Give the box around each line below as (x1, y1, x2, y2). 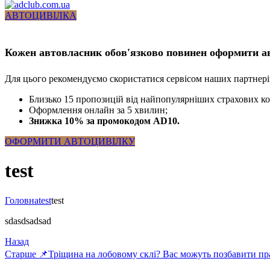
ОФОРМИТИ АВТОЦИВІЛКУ (5, 136, 135, 146)
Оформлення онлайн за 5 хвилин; (29, 104, 168, 115)
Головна (5, 195, 39, 206)
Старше (5, 248, 36, 259)
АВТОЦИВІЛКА (5, 10, 77, 20)
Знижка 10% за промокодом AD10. (29, 115, 180, 126)
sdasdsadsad (5, 215, 51, 226)
